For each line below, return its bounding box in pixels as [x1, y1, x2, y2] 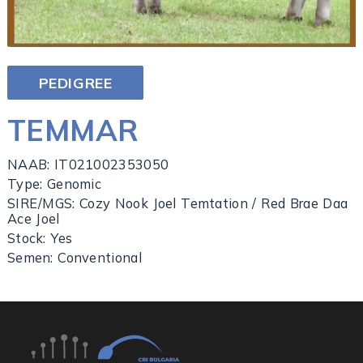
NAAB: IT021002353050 [6, 155, 169, 173]
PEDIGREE [38, 73, 113, 92]
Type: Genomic [6, 174, 102, 192]
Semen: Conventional [6, 248, 142, 266]
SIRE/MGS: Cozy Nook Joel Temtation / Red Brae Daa [6, 194, 348, 211]
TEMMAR [6, 111, 139, 148]
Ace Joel [6, 209, 60, 227]
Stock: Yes [6, 228, 73, 246]
